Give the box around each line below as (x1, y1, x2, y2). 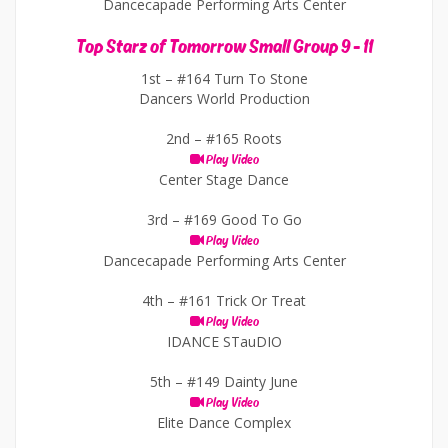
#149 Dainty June (187, 372, 298, 391)
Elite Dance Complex (157, 413, 291, 432)
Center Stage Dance (159, 170, 289, 189)
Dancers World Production (138, 89, 310, 108)
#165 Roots (206, 129, 282, 148)
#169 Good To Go (183, 210, 302, 229)
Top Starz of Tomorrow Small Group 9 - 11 (75, 37, 373, 57)
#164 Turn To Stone (176, 69, 308, 88)
